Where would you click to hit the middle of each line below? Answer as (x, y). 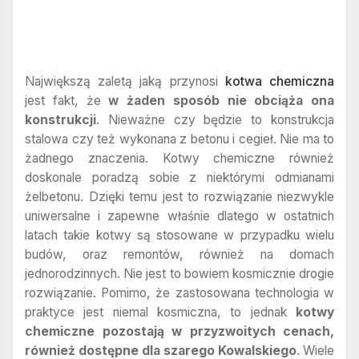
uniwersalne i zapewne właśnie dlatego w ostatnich (179, 216)
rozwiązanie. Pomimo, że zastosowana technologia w (179, 293)
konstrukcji (61, 120)
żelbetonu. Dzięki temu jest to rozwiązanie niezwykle (179, 197)
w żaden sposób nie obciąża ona (221, 101)
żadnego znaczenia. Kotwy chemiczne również (179, 159)
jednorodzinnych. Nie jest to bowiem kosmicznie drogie (179, 274)
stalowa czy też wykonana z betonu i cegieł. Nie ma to (179, 139)
